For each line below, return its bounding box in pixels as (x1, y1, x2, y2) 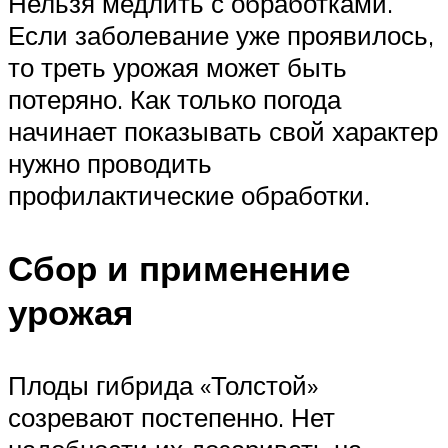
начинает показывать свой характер (8, 114, 438, 147)
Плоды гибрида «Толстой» (8, 369, 318, 402)
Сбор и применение (8, 245, 350, 290)
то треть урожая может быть (8, 50, 347, 83)
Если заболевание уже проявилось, (8, 18, 434, 51)
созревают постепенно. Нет (8, 401, 335, 434)
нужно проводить (8, 146, 212, 179)
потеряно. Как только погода (8, 82, 341, 115)
